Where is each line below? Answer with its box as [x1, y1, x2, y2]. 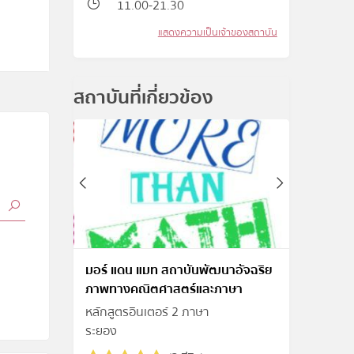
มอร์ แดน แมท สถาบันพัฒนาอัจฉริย [85, 260, 273, 281]
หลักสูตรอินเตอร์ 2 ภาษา [85, 302, 209, 323]
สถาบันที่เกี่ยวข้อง [73, 83, 214, 112]
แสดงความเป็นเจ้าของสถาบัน [157, 24, 277, 40]
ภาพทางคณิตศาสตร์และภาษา [85, 279, 243, 300]
